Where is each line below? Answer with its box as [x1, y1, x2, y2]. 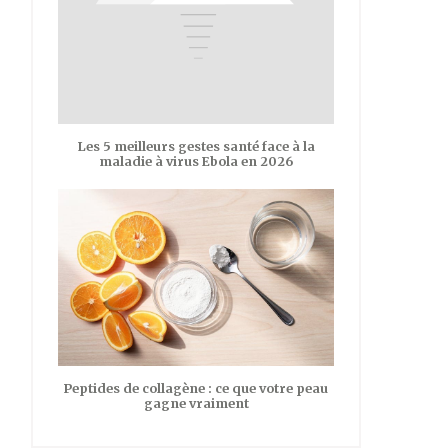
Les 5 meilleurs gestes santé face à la [77, 139, 315, 154]
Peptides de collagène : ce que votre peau [64, 380, 328, 396]
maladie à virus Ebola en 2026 [99, 154, 293, 169]
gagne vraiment [143, 395, 249, 411]
